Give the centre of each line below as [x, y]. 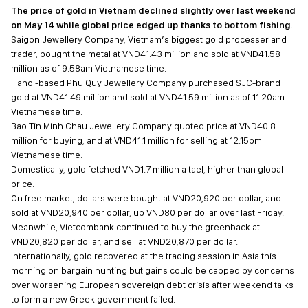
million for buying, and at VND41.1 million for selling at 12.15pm [136, 140]
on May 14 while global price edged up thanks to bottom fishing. [152, 25]
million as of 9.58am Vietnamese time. [89, 68]
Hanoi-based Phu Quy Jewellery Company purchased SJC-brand [146, 82]
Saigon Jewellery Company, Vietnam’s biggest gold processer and [149, 39]
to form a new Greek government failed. [93, 299]
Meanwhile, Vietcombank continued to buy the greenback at [135, 227]
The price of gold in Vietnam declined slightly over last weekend [153, 10]
